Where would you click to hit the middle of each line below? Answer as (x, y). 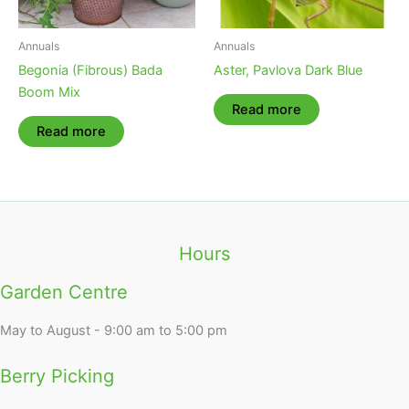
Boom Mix (49, 92)
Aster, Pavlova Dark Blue (288, 70)
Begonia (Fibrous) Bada (90, 70)
